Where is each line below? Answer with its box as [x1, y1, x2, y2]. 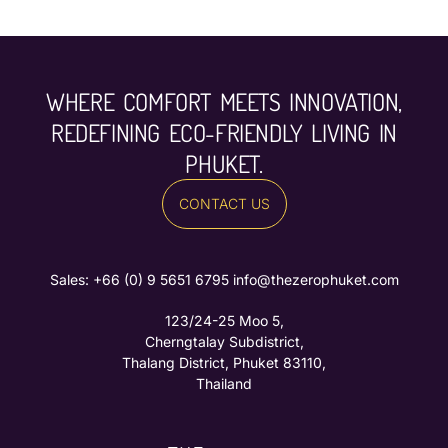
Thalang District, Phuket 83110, [122, 354, 326, 372]
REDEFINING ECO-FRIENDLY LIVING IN [51, 117, 397, 149]
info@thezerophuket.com [232, 271, 399, 289]
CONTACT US [178, 195, 270, 213]
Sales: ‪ [49, 271, 93, 289]
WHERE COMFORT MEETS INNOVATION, [46, 86, 402, 118]
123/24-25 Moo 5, [164, 312, 284, 330]
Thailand [196, 375, 252, 393]
